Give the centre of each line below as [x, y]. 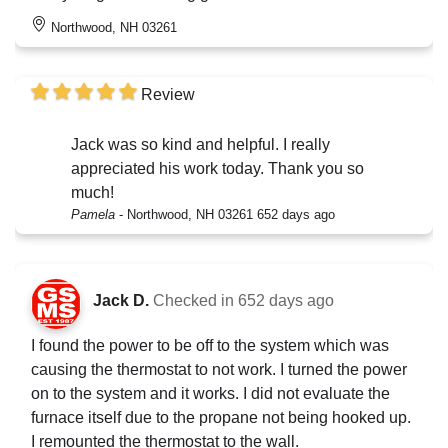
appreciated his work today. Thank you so [217, 169]
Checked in [195, 301]
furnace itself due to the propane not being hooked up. [221, 418]
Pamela [93, 215]
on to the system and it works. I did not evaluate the [210, 394]
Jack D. [121, 301]
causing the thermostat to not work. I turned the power [219, 370]
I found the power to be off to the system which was [210, 346]
